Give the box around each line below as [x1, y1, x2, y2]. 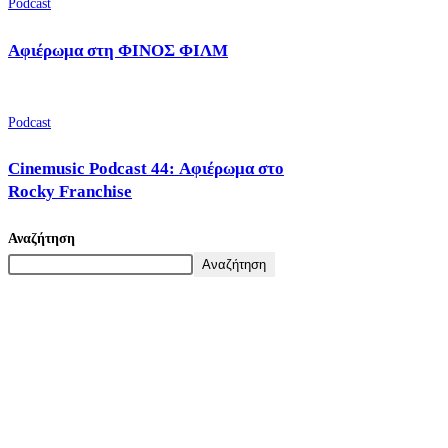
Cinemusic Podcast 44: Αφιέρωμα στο [8, 159, 284, 179]
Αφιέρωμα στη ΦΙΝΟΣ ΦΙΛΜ [8, 41, 228, 61]
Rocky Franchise [8, 182, 132, 202]
